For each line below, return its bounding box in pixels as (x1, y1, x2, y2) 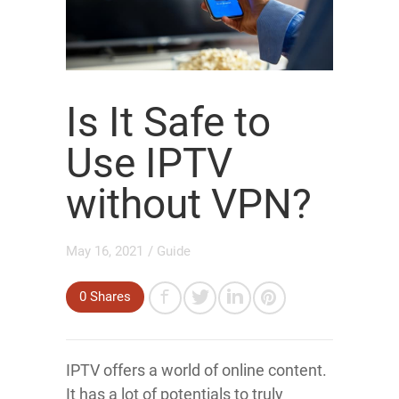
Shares (86, 289, 131, 305)
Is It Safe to (66, 98, 271, 146)
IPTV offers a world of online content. (66, 361, 327, 379)
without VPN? (66, 180, 312, 228)
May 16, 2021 (66, 243, 143, 259)
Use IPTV (66, 139, 232, 187)
